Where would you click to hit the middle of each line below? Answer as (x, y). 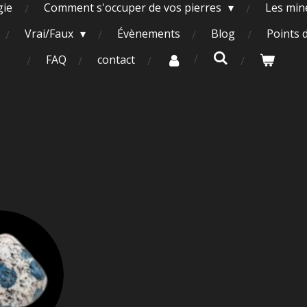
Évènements (148, 34)
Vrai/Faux (50, 34)
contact (116, 60)
